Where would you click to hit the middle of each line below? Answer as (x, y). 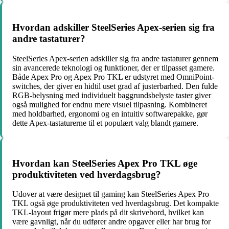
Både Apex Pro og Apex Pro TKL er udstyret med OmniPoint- (113, 77)
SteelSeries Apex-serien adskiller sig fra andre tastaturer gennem (115, 58)
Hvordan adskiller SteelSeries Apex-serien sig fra (113, 28)
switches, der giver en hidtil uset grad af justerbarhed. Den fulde (115, 86)
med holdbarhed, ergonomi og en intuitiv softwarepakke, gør (110, 113)
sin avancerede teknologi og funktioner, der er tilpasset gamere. (113, 67)
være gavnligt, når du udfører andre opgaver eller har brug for (111, 222)
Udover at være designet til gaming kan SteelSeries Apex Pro (111, 194)
